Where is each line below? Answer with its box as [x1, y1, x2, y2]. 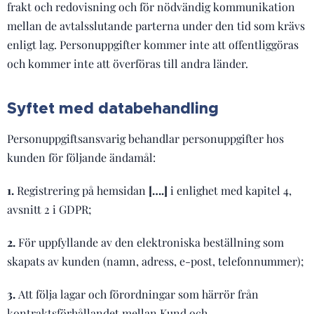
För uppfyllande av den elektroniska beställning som [18, 235, 284, 250]
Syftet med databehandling [7, 98, 219, 118]
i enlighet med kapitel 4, [168, 183, 292, 198]
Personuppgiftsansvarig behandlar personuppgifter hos [7, 131, 284, 146]
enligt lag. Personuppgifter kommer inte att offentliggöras [7, 37, 299, 52]
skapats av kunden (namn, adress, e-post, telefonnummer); [7, 254, 304, 268]
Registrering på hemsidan [17, 183, 149, 198]
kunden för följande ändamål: [7, 150, 156, 165]
